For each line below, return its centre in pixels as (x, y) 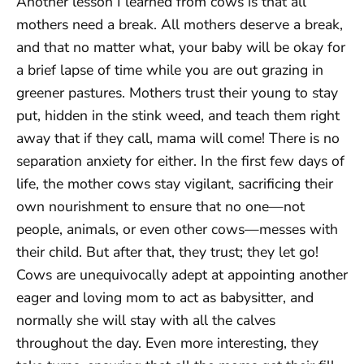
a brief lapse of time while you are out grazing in (170, 69)
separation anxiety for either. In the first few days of (180, 160)
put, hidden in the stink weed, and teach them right (178, 115)
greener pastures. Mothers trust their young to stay (177, 92)
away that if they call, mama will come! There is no (178, 138)
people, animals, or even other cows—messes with (177, 229)
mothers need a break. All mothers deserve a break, (180, 24)
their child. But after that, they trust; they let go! (167, 251)
